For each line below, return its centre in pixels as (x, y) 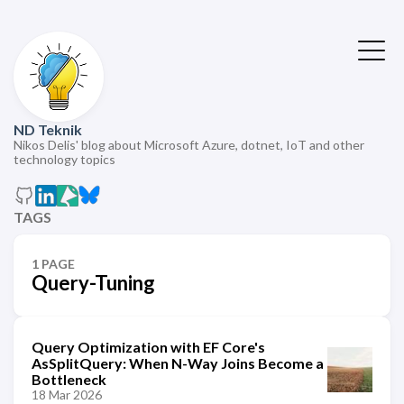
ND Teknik (48, 129)
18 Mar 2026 (67, 395)
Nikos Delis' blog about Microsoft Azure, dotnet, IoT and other (189, 145)
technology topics (64, 159)
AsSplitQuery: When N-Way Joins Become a (178, 363)
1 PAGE (53, 264)
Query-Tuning (93, 283)
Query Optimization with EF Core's (148, 347)
